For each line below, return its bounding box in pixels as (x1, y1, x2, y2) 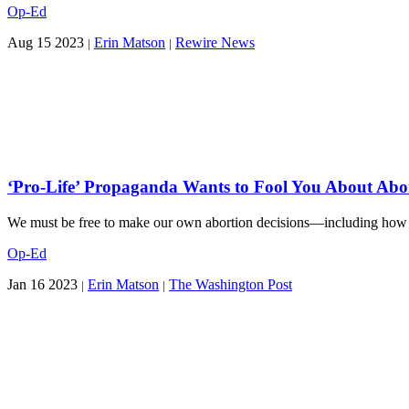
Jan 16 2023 (7, 277, 78, 293)
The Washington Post (169, 277, 292, 293)
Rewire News (175, 34, 255, 50)
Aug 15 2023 (7, 34, 84, 50)
